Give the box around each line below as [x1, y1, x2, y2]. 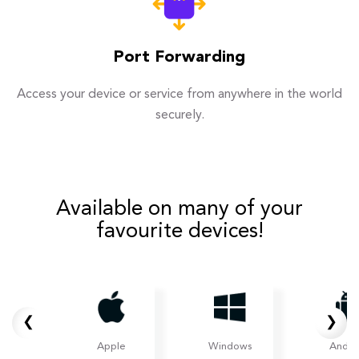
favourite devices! [95, 221, 264, 243]
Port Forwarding [114, 50, 245, 67]
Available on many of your [56, 199, 303, 220]
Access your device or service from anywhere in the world [17, 88, 342, 102]
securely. [155, 109, 204, 123]
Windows [208, 341, 252, 353]
